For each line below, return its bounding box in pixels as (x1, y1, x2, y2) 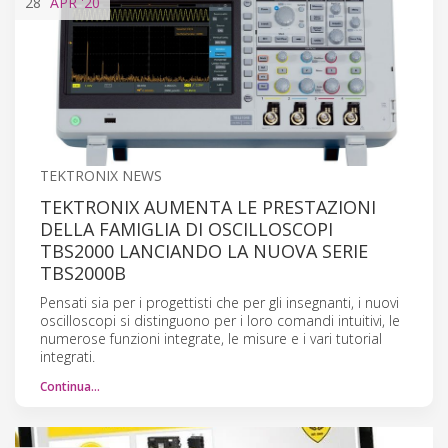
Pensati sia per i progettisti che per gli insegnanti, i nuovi (40, 292, 399, 312)
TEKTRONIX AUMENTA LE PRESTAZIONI (40, 194, 376, 219)
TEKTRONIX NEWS (40, 165, 162, 185)
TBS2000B (40, 260, 126, 285)
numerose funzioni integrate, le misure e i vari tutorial (40, 328, 382, 348)
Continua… (40, 377, 100, 395)
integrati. (40, 346, 95, 366)
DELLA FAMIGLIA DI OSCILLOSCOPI (40, 216, 333, 241)
